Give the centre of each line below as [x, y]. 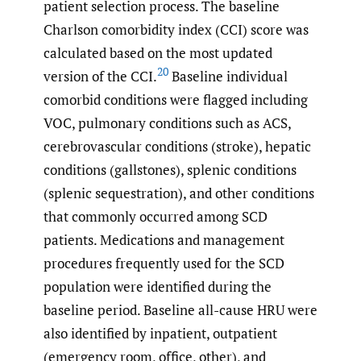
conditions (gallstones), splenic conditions [170, 169]
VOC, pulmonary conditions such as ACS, [167, 122]
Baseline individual [228, 76]
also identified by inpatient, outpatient [160, 333]
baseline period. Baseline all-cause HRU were [180, 309]
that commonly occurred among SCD [156, 216]
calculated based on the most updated [158, 52]
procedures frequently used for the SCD [164, 263]
